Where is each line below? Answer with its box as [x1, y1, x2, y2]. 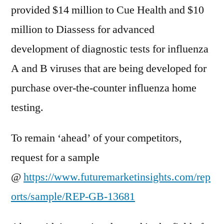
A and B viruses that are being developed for [11, 61, 206, 75]
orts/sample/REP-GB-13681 [11, 189, 135, 203]
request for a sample [11, 150, 99, 164]
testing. [11, 100, 43, 114]
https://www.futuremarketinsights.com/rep [23, 170, 210, 184]
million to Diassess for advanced [11, 22, 154, 36]
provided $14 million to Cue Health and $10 [11, 3, 204, 17]
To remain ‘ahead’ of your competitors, [11, 131, 182, 145]
